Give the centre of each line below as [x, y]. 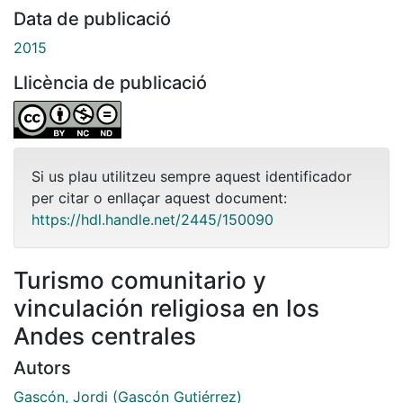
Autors [42, 367]
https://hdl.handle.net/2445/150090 [152, 219]
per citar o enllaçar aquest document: [159, 197]
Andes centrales [105, 336]
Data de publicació [92, 18]
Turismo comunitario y [140, 280]
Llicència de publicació [110, 82]
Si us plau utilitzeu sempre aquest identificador [192, 176]
